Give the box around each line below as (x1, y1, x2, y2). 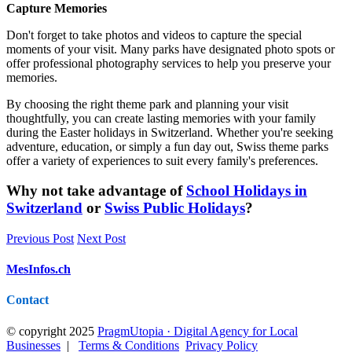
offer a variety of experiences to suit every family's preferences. (6, 153, 318, 167)
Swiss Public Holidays (104, 200, 245, 217)
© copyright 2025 (6, 324, 97, 338)
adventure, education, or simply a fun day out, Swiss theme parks (6, 139, 328, 153)
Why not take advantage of (6, 182, 186, 200)
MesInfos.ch (6, 262, 71, 277)
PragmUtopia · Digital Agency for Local (97, 324, 298, 338)
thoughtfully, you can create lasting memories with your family (6, 111, 316, 125)
